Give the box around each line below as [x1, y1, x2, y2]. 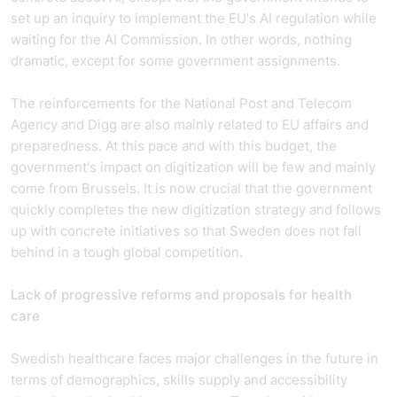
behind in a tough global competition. [11, 244, 250, 261]
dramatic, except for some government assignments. [11, 52, 344, 69]
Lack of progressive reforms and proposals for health [11, 286, 352, 303]
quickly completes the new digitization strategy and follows [11, 201, 381, 218]
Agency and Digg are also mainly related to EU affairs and [11, 116, 369, 133]
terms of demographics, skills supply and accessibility [11, 371, 347, 388]
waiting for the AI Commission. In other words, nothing [11, 31, 352, 48]
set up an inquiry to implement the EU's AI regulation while [11, 10, 377, 27]
